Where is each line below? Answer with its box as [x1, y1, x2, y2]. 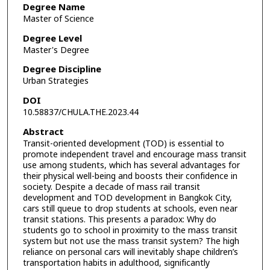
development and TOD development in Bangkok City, [22, 191, 232, 204]
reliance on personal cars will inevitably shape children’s [22, 245, 238, 259]
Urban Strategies [22, 75, 89, 88]
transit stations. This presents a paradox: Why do [22, 213, 216, 226]
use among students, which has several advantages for [22, 159, 240, 172]
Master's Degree [22, 43, 89, 57]
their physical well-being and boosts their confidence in [22, 169, 237, 183]
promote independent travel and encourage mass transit [22, 148, 246, 161]
